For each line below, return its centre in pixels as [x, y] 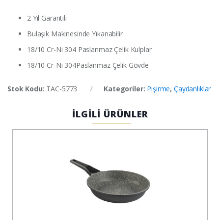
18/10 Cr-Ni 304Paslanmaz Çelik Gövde [88, 65]
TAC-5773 [62, 89]
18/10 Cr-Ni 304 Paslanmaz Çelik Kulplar [89, 50]
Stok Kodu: [27, 89]
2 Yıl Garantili [47, 18]
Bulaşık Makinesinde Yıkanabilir [75, 34]
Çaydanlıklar [192, 89]
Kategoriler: [125, 89]
